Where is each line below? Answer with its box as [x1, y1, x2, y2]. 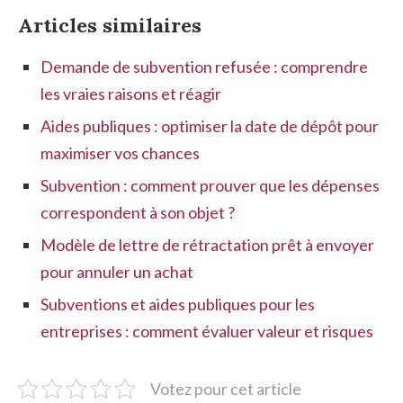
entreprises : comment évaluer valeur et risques [40, 320, 373, 341]
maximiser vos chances [40, 142, 200, 163]
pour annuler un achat [40, 261, 193, 282]
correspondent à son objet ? [40, 201, 235, 222]
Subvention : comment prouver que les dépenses [40, 175, 380, 195]
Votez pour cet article [150, 379, 301, 399]
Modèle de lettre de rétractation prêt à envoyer [40, 234, 374, 255]
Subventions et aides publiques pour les [40, 293, 315, 314]
